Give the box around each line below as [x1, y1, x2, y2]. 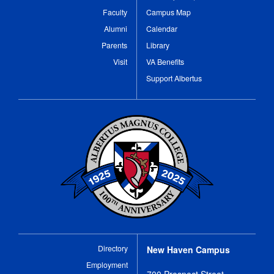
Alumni [104, 23, 127, 34]
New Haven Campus [147, 243, 230, 256]
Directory [98, 242, 128, 254]
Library [146, 39, 169, 51]
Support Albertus [146, 72, 202, 84]
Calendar [146, 23, 177, 34]
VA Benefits [146, 56, 184, 67]
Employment [86, 259, 128, 270]
